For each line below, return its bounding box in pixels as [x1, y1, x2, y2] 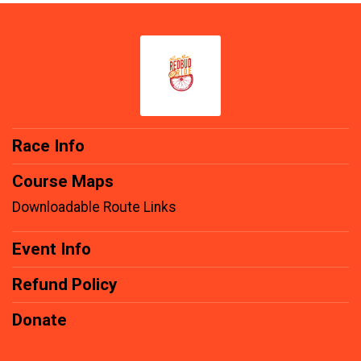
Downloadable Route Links [12, 198, 176, 215]
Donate [12, 309, 67, 330]
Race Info [12, 135, 85, 156]
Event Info [12, 239, 91, 259]
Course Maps [12, 171, 114, 191]
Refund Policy [12, 274, 117, 294]
